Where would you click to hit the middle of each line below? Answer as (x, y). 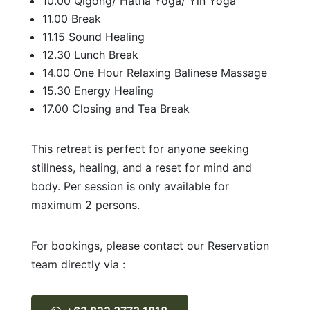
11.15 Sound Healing (93, 37)
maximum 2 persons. (85, 205)
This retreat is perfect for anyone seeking (140, 149)
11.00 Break (71, 19)
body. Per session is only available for (130, 186)
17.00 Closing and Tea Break (116, 109)
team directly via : (78, 264)
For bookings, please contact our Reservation (150, 246)
